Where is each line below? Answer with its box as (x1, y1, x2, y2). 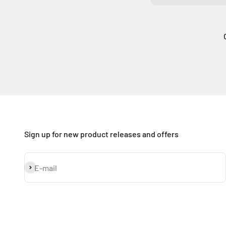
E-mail (34, 162, 57, 173)
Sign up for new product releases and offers (24, 129, 179, 139)
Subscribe (24, 162, 60, 173)
